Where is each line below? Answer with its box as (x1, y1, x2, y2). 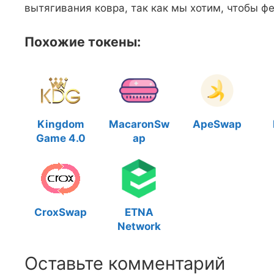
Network (117, 220, 161, 232)
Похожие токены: (24, 34, 141, 50)
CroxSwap (34, 206, 87, 218)
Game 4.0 (35, 132, 86, 144)
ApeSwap (193, 118, 242, 130)
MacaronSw (108, 118, 169, 130)
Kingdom (37, 118, 84, 130)
